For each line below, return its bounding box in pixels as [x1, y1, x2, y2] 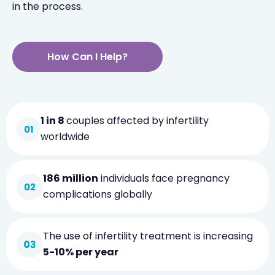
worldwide [41, 130, 90, 144]
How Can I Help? [47, 50, 128, 64]
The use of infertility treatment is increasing [43, 229, 253, 243]
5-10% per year [43, 245, 118, 259]
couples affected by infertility [66, 114, 209, 128]
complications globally [43, 187, 152, 201]
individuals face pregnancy [98, 171, 238, 185]
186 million [43, 171, 98, 185]
